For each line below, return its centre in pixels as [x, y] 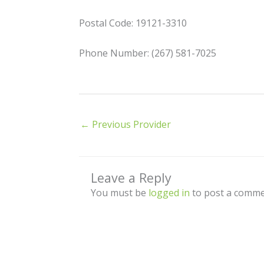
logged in [169, 192]
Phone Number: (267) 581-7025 [148, 53]
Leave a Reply [131, 177]
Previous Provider [131, 124]
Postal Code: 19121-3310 [133, 23]
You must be [120, 192]
